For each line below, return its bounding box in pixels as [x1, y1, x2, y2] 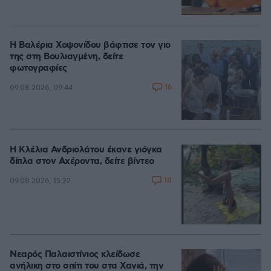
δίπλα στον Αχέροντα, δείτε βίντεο [10, 155, 154, 168]
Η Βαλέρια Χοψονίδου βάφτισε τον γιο [10, 39, 171, 51]
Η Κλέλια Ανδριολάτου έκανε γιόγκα [10, 144, 162, 156]
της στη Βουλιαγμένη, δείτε [10, 51, 123, 63]
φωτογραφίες [10, 62, 67, 74]
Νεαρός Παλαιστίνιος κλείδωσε [10, 249, 140, 261]
